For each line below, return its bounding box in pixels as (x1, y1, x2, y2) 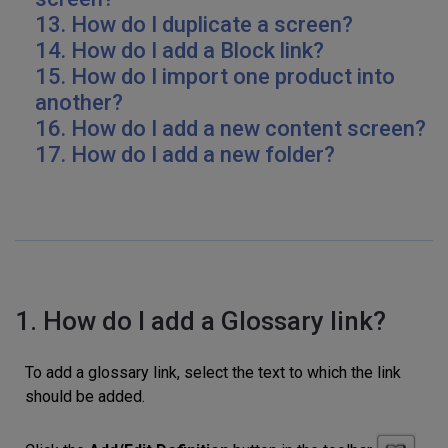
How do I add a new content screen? (71, 116, 426, 141)
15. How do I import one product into (35, 64, 395, 89)
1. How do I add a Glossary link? (15, 306, 386, 336)
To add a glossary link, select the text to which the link (25, 363, 401, 382)
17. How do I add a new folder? (35, 142, 335, 167)
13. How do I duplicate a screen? (35, 12, 353, 37)
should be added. (25, 387, 149, 406)
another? (35, 90, 123, 115)
